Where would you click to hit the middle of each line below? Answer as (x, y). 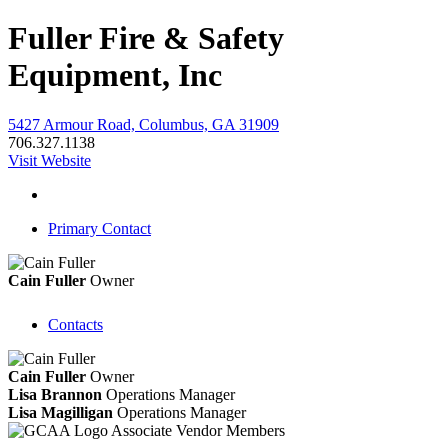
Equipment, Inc (115, 75)
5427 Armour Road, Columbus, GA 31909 (143, 124)
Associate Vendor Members (198, 430)
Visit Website (49, 160)
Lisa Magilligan (60, 412)
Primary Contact (99, 228)
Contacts (75, 324)
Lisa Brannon (55, 394)
